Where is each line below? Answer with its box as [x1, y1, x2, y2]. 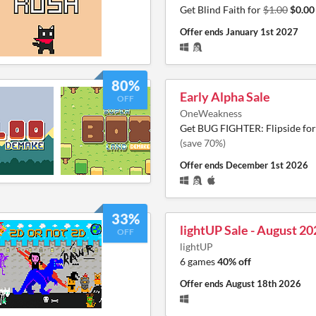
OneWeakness [180, 107, 242, 119]
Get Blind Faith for [180, 3, 263, 16]
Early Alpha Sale [180, 88, 270, 104]
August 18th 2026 [226, 277, 301, 289]
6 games [180, 255, 217, 267]
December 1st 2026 [226, 159, 308, 171]
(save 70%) [180, 136, 226, 149]
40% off [217, 255, 251, 267]
